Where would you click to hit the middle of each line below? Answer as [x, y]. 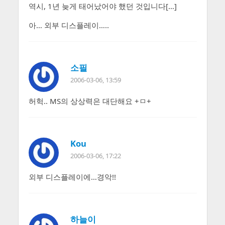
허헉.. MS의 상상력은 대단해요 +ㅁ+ [90, 101]
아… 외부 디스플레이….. [69, 25]
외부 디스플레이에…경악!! [72, 177]
